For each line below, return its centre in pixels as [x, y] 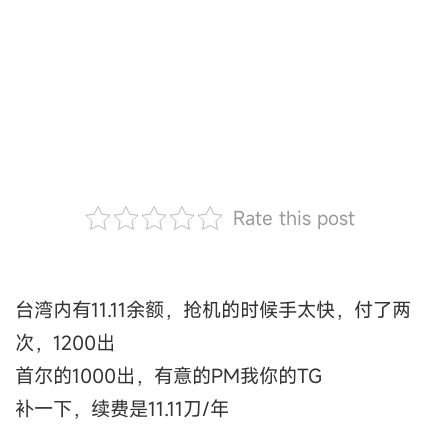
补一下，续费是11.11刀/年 [122, 409]
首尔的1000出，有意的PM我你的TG [168, 376]
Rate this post [294, 218]
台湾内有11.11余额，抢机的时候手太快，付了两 [213, 310]
